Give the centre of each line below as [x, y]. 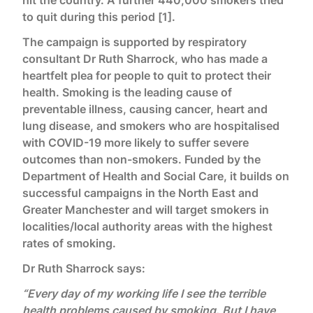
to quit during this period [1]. [99, 17]
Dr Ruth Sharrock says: [84, 268]
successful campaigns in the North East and [140, 193]
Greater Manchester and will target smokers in [146, 210]
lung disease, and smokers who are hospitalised [151, 126]
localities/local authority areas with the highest [147, 226]
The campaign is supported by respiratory [134, 42]
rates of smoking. [69, 243]
